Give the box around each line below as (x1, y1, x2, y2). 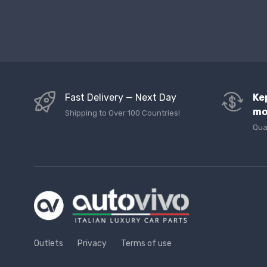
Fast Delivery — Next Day (65, 91, 176, 103)
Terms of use (121, 238, 172, 249)
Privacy (77, 238, 107, 249)
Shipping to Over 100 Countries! (65, 108, 180, 117)
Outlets (34, 238, 63, 249)
